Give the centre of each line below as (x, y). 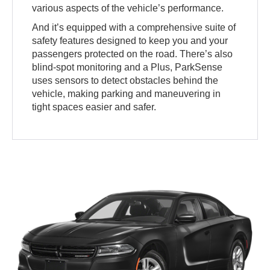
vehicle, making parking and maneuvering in (127, 94)
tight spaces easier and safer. (94, 107)
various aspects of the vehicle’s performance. (128, 8)
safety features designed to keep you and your (130, 41)
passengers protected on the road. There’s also (133, 54)
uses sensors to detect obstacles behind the (125, 81)
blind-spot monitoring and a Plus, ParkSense (127, 67)
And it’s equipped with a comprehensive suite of (134, 28)
